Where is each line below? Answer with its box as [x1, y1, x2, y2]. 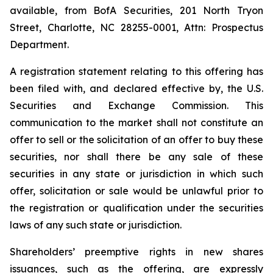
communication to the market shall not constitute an [10, 116, 263, 129]
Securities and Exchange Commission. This [10, 99, 263, 112]
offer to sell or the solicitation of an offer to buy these [10, 133, 263, 146]
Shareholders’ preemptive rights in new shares [10, 246, 263, 258]
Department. [10, 38, 69, 51]
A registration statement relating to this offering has [10, 65, 263, 77]
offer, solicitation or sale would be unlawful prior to [10, 185, 263, 197]
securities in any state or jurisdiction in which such [10, 168, 263, 180]
